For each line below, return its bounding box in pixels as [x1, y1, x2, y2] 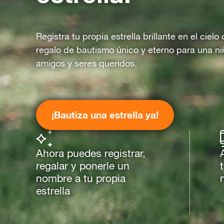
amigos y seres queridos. [36, 58, 137, 68]
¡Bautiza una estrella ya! [51, 109, 158, 120]
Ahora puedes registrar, [36, 147, 145, 159]
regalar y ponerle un [36, 159, 129, 171]
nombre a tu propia [36, 172, 125, 184]
